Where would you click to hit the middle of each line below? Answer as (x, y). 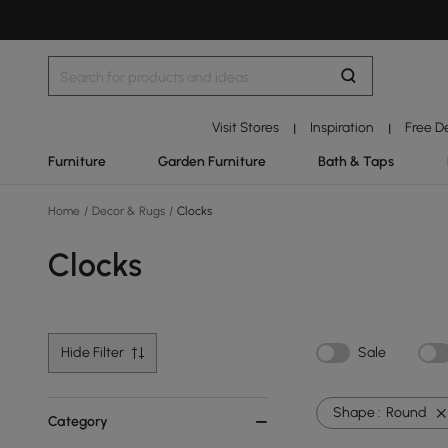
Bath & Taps (356, 161)
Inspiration (342, 127)
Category (78, 421)
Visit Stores (245, 127)
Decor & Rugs (128, 211)
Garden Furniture (212, 161)
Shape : (357, 412)
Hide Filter (92, 352)
